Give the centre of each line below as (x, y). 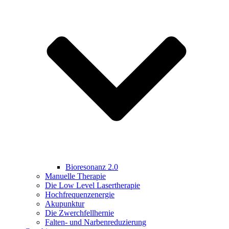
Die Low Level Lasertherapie (93, 185)
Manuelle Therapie (75, 176)
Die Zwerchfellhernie (79, 213)
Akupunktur (65, 203)
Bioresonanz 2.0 (92, 167)
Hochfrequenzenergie (80, 194)
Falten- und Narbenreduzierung (96, 222)
